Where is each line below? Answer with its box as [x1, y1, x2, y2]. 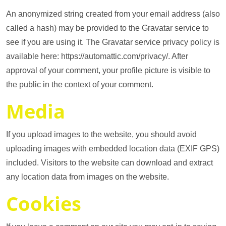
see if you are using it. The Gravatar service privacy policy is [6, 38, 219, 46]
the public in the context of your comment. [6, 80, 153, 89]
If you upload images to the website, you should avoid [6, 130, 197, 139]
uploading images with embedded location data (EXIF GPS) [6, 144, 219, 153]
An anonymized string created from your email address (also [6, 10, 220, 18]
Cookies [6, 190, 81, 216]
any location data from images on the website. [6, 173, 169, 181]
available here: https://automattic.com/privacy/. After [6, 52, 188, 61]
